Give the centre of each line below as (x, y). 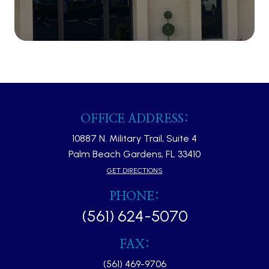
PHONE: (134, 197)
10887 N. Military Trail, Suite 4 (134, 139)
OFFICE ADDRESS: (134, 119)
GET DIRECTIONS (134, 171)
